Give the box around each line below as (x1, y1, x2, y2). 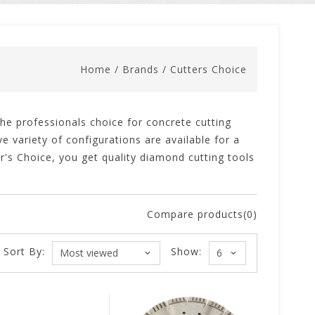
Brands (122, 63, 159, 76)
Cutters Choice (170, 63, 247, 76)
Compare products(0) (147, 207, 257, 221)
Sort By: (4, 245, 45, 258)
